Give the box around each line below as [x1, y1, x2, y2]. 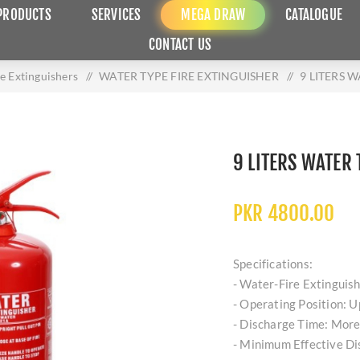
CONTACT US [149, 36, 211, 53]
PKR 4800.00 [233, 201, 335, 226]
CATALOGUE [285, 6, 343, 23]
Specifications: [233, 256, 313, 271]
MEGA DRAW [181, 6, 246, 23]
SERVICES [91, 6, 141, 23]
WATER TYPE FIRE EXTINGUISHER [99, 69, 279, 83]
